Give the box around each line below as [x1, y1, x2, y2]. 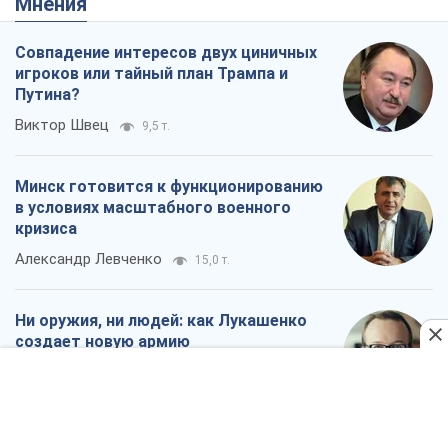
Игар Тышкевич [15, 363, 123, 382]
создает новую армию [15, 332, 190, 352]
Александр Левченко [15, 250, 162, 269]
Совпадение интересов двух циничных [15, 43, 317, 63]
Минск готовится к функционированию [15, 177, 323, 197]
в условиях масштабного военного [15, 198, 291, 218]
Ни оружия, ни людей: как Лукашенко [15, 311, 307, 331]
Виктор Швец [15, 116, 109, 135]
